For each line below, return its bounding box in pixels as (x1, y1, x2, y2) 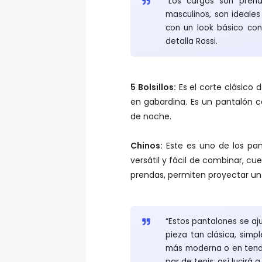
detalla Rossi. (166, 23, 218, 35)
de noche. (130, 98, 171, 111)
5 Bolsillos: (130, 69, 176, 81)
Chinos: (130, 127, 163, 140)
